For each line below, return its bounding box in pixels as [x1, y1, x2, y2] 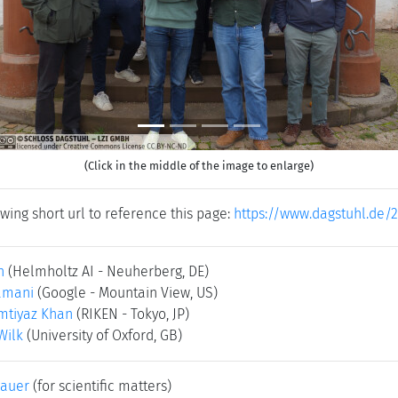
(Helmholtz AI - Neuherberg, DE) [8, 263, 209, 280]
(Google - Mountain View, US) [37, 284, 218, 301]
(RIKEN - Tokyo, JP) [76, 306, 189, 322]
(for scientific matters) [29, 378, 171, 394]
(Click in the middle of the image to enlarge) [84, 159, 314, 172]
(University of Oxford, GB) [27, 327, 182, 344]
